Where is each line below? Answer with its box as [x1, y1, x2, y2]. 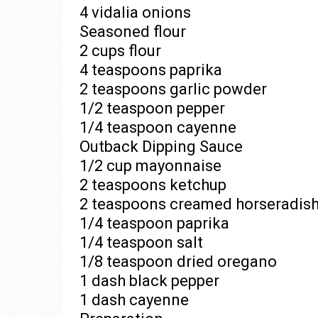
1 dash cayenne [79, 291, 189, 309]
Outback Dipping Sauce [79, 138, 243, 155]
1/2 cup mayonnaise [79, 157, 221, 175]
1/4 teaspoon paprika [79, 214, 229, 232]
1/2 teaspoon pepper [79, 99, 225, 117]
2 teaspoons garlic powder [79, 80, 267, 98]
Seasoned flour [79, 23, 186, 40]
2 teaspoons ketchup [79, 176, 226, 194]
